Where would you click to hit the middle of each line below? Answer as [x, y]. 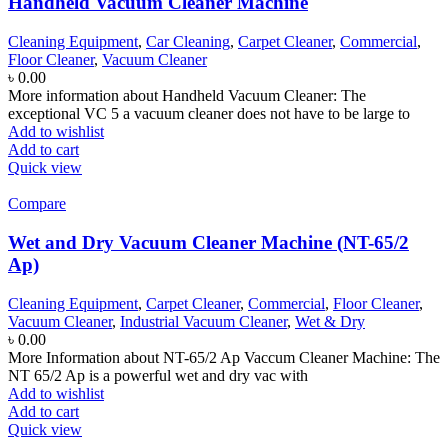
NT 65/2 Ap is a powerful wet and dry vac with [158, 375]
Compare [37, 204]
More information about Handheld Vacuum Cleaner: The [187, 96]
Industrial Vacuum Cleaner [203, 321]
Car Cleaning [188, 42]
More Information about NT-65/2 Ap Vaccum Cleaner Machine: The [224, 357]
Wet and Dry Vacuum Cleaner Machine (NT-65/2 [208, 242]
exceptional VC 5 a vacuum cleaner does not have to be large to [209, 114]
